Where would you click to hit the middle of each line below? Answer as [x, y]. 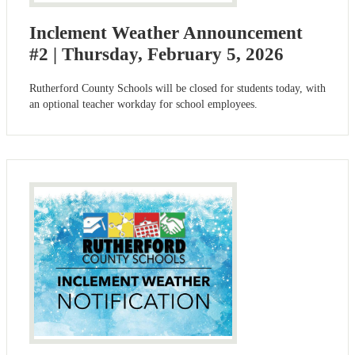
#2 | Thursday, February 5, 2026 [157, 55]
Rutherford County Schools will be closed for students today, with [177, 89]
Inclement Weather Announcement [166, 33]
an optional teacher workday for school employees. [143, 105]
